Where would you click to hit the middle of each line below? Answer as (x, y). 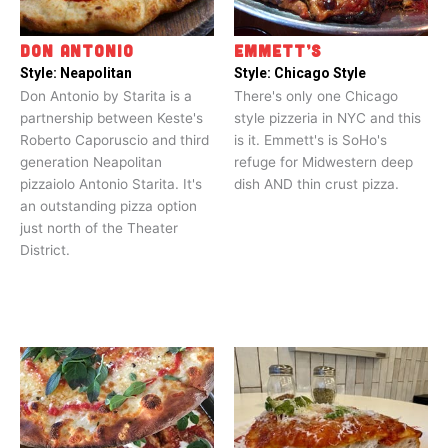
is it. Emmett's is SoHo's (310, 140)
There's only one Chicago (316, 96)
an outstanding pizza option (108, 206)
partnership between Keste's (111, 118)
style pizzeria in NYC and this (327, 118)
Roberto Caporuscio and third (114, 140)
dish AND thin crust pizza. (316, 184)
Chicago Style (320, 73)
